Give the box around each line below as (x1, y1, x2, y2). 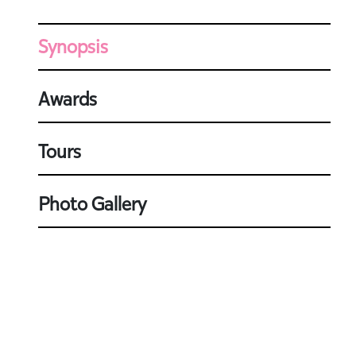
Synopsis (38, 34, 108, 60)
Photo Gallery (38, 192, 146, 217)
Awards (38, 87, 97, 112)
